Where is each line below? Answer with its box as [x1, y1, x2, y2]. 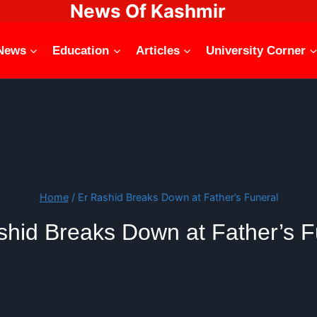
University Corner [206, 43, 306, 57]
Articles [135, 43, 180, 57]
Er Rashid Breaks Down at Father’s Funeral [77, 190, 278, 203]
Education [52, 43, 110, 57]
